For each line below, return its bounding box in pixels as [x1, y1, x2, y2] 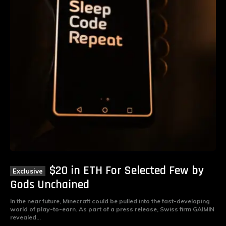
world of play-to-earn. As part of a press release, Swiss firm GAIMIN [10, 205, 214, 213]
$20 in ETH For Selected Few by [49, 162, 204, 178]
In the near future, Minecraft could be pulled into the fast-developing [10, 197, 210, 205]
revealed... [10, 213, 41, 221]
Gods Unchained [10, 177, 89, 192]
